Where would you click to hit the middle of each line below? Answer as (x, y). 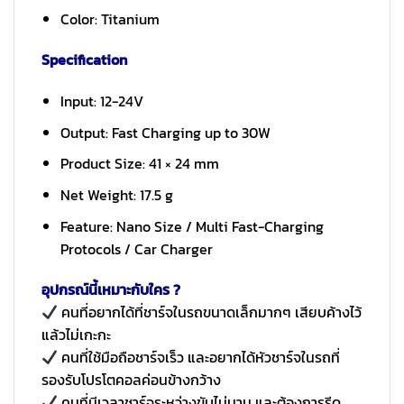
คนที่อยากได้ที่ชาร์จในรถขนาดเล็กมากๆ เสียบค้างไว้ (210, 312)
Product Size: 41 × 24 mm (139, 164)
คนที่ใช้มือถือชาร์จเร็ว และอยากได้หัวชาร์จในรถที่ (199, 358)
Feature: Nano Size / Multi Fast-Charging (192, 226)
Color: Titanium (110, 18)
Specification (84, 60)
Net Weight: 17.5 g (116, 194)
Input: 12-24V (101, 101)
